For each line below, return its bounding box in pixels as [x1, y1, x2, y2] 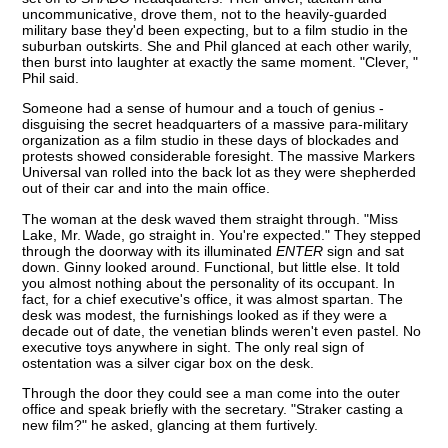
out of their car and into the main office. [22, 180, 271, 197]
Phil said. [22, 69, 80, 86]
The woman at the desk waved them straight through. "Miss [22, 210, 399, 227]
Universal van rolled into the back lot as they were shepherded [22, 164, 417, 181]
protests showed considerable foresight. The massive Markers [22, 148, 416, 165]
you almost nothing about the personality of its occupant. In [22, 274, 396, 291]
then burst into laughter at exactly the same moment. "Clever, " [22, 53, 419, 70]
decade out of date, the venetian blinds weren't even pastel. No [22, 322, 422, 339]
